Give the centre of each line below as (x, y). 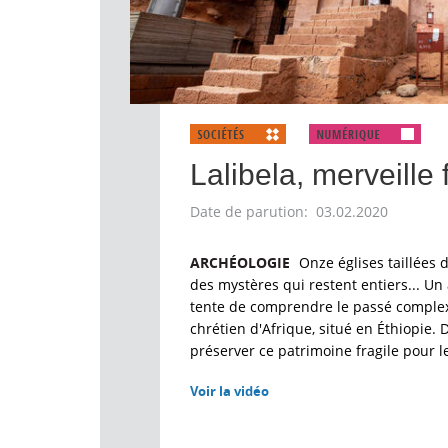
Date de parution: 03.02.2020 (289, 211)
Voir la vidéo (229, 391)
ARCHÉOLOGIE (240, 262)
